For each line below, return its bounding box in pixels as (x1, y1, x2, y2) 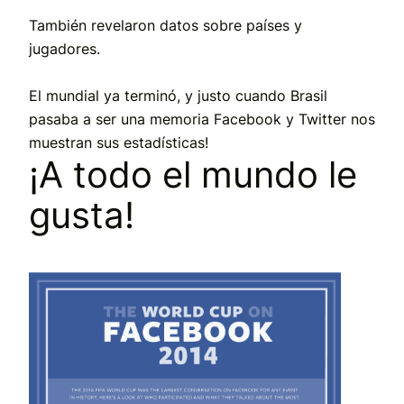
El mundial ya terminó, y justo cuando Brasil (29, 86, 327, 105)
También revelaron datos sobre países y (29, 15, 302, 34)
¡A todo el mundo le (29, 151, 357, 197)
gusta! (29, 192, 134, 237)
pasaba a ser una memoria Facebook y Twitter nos (29, 109, 375, 128)
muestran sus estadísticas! (29, 133, 208, 151)
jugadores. (29, 39, 100, 58)
